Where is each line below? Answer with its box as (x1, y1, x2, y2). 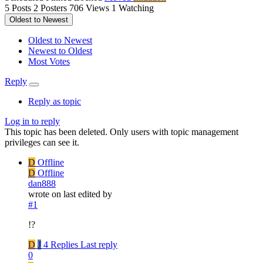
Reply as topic (28, 96, 81, 107)
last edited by (63, 189, 112, 200)
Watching (119, 3, 154, 14)
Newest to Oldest (28, 46, 92, 56)
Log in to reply (5, 116, 60, 127)
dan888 (28, 178, 56, 189)
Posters (41, 3, 67, 14)
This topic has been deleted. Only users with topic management (5, 127, 238, 137)
